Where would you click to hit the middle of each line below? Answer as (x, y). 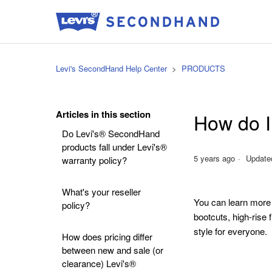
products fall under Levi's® (114, 147)
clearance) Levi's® (99, 263)
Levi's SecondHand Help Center (111, 68)
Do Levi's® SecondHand (111, 133)
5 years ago (215, 158)
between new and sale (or (113, 250)
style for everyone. (231, 231)
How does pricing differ (107, 236)
